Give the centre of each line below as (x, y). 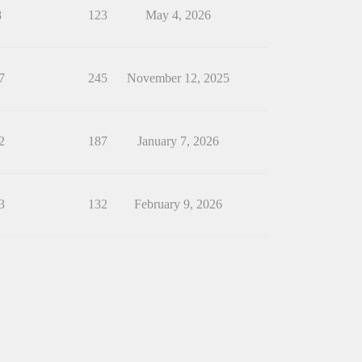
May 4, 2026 (178, 15)
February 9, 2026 (178, 204)
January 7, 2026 (178, 141)
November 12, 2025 (178, 78)
